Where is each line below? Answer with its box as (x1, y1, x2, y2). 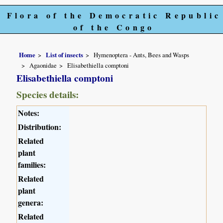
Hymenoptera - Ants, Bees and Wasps (94, 50, 190, 59)
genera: (18, 197, 44, 209)
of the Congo (73, 21, 155, 33)
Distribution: (18, 121, 62, 133)
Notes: (18, 107, 40, 119)
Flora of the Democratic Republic (6, 9, 222, 21)
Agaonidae (29, 61, 57, 70)
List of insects (46, 50, 84, 59)
